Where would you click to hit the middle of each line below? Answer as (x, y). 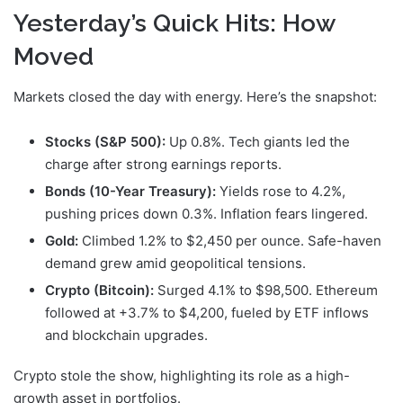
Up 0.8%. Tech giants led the (258, 141)
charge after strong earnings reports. (163, 164)
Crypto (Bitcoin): (99, 290)
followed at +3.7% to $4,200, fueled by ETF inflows (207, 312)
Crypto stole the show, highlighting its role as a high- (182, 375)
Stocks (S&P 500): (105, 141)
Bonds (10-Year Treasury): (130, 191)
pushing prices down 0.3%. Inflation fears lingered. (206, 213)
